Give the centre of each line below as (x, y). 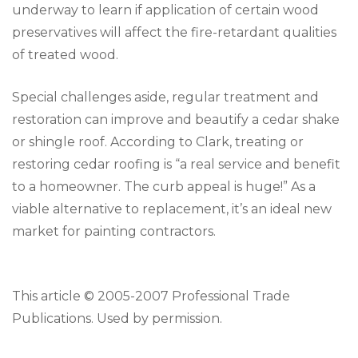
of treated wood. (65, 54)
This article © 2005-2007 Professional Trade (151, 296)
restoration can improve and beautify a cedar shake (176, 119)
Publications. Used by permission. (117, 318)
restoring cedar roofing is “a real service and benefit (176, 164)
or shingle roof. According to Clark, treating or (158, 141)
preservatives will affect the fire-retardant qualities (174, 32)
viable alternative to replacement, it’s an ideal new (172, 209)
